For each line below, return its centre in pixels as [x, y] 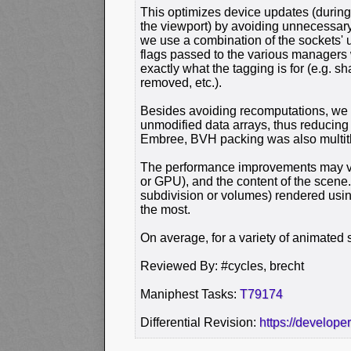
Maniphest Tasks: [190, 294]
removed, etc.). [181, 82]
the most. [165, 209]
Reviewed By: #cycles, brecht [222, 266]
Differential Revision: [200, 322]
